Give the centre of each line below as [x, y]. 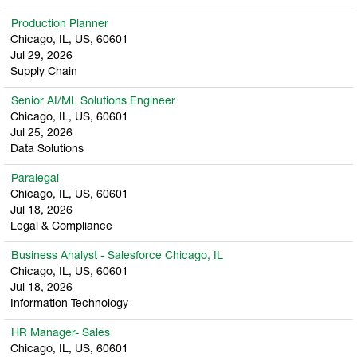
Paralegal [35, 179]
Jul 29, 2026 [41, 56]
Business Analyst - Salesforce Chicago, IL [117, 256]
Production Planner [60, 24]
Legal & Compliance [61, 227]
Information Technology [69, 304]
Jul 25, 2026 [41, 133]
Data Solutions [47, 149]
